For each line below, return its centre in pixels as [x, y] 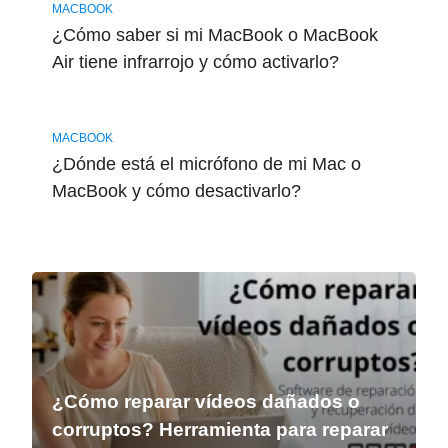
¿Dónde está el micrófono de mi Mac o [206, 163]
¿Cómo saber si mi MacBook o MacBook [214, 34]
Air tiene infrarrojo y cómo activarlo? [195, 61]
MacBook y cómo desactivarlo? [176, 190]
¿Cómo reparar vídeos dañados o [206, 402]
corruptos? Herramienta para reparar [220, 430]
